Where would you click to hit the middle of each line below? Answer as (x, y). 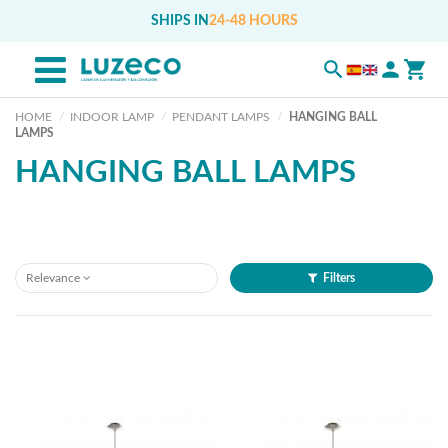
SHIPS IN (179, 21)
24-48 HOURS (253, 21)
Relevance (53, 278)
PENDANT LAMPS (221, 117)
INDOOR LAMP (112, 117)
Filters (339, 278)
